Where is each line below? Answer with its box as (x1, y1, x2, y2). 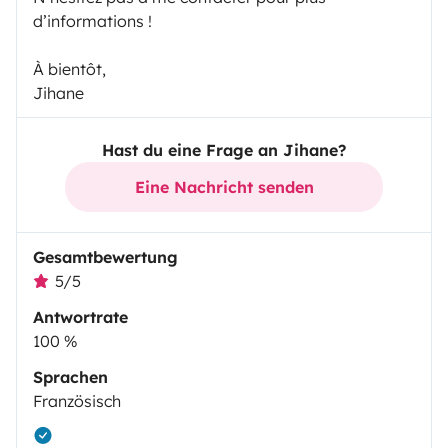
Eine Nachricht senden (134, 177, 314, 198)
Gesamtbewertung (33, 247, 178, 268)
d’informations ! (33, 11, 152, 32)
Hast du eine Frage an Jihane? (102, 140, 346, 161)
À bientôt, (33, 59, 106, 80)
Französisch (33, 391, 121, 412)
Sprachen (33, 367, 108, 388)
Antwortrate (33, 307, 128, 328)
